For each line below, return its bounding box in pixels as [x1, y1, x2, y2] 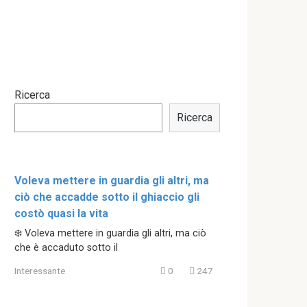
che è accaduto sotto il [14, 241, 118, 254]
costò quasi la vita [14, 206, 108, 220]
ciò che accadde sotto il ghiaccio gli [14, 190, 199, 204]
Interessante [14, 265, 65, 276]
